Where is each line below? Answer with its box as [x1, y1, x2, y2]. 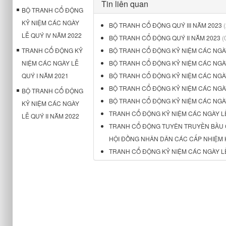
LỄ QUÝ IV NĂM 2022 [22, 31, 82, 39]
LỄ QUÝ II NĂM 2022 [22, 111, 79, 120]
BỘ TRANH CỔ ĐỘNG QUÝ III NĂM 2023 [108, 21, 223, 29]
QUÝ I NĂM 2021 [22, 71, 69, 80]
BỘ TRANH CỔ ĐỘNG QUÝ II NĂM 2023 [108, 33, 220, 42]
